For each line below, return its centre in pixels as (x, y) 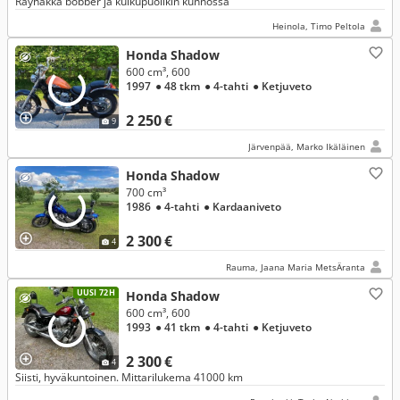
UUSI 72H (96, 292)
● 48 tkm (179, 86)
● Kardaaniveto (242, 207)
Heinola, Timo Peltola (319, 26)
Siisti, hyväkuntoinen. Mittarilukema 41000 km (129, 377)
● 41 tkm (179, 327)
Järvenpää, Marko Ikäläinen (307, 146)
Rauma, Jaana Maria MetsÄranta (296, 267)
